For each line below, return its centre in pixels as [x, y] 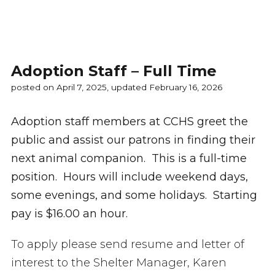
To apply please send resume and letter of [127, 244]
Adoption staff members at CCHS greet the [129, 122]
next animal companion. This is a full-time [129, 158]
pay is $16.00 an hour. [69, 214]
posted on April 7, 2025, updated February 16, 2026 [116, 87]
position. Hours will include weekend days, [129, 177]
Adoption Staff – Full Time [114, 71]
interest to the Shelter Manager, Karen [118, 263]
